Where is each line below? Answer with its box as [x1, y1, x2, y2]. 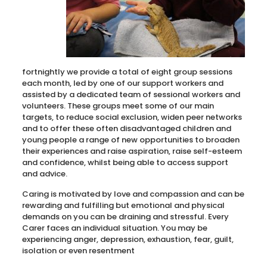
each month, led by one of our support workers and [21, 77, 223, 89]
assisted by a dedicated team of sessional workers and [21, 89, 240, 100]
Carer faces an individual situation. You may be [21, 222, 207, 234]
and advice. [21, 168, 67, 179]
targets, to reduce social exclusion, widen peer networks [21, 111, 242, 123]
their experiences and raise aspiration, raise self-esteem [21, 145, 242, 157]
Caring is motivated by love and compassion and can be [21, 188, 244, 200]
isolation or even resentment [21, 245, 135, 256]
